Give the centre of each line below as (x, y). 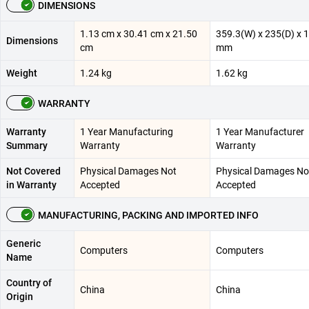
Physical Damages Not (128, 171)
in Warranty (31, 185)
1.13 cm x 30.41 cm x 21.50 (139, 33)
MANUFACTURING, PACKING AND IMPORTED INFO (148, 215)
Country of (29, 282)
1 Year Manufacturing (127, 131)
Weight (22, 73)
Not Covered (33, 171)
